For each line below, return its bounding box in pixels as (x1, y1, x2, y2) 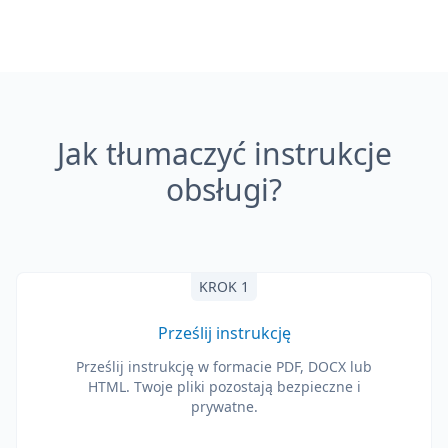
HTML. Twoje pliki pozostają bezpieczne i (87, 377, 361, 396)
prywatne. (190, 397, 258, 416)
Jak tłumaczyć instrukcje (56, 133, 392, 174)
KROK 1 (199, 277, 249, 296)
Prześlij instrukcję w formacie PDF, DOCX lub (76, 357, 372, 376)
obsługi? (166, 169, 282, 210)
